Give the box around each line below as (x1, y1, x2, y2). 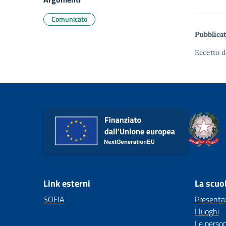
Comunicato (51, 14, 87, 24)
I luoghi (195, 205, 219, 217)
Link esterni (43, 177, 90, 190)
